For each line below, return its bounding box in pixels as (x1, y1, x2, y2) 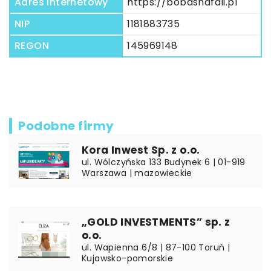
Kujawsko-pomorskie (82, 252, 174, 264)
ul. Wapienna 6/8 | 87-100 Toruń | (82, 241, 230, 253)
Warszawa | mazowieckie (82, 167, 192, 179)
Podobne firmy (18, 117, 114, 134)
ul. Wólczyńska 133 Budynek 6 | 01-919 (82, 156, 246, 168)
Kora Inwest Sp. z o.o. (82, 143, 200, 157)
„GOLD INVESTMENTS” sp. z (82, 215, 230, 229)
